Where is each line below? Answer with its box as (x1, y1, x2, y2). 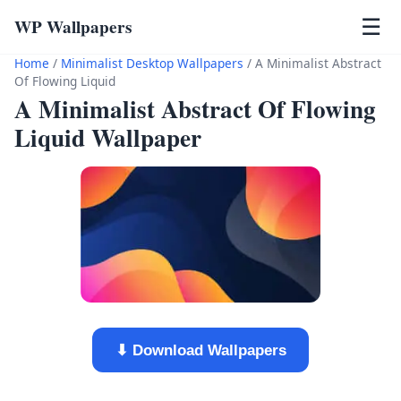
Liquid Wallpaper (14, 120, 201, 156)
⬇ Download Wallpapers (115, 341, 286, 359)
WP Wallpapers (14, 14, 132, 39)
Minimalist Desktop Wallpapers (61, 55, 243, 72)
